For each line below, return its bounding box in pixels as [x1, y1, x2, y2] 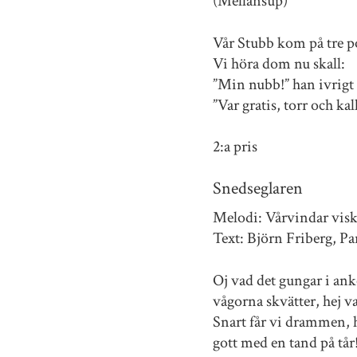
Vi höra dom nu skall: [213, 53, 345, 74]
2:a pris [213, 136, 257, 158]
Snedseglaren [213, 177, 303, 201]
